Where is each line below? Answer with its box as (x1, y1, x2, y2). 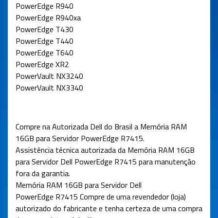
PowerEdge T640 (16, 47, 73, 59)
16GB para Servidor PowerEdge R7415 (16, 132, 143, 145)
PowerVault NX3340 (16, 82, 83, 94)
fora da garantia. (16, 167, 70, 180)
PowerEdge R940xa (16, 12, 81, 24)
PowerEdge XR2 (16, 58, 69, 71)
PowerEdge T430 (16, 23, 73, 36)
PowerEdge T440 (16, 35, 73, 47)
